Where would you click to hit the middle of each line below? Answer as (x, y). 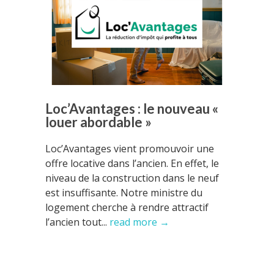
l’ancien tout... (77, 222)
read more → (139, 222)
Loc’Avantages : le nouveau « (132, 109)
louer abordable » (98, 122)
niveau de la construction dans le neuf (132, 178)
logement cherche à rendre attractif (127, 207)
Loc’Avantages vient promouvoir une (130, 149)
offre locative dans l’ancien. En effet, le (132, 163)
